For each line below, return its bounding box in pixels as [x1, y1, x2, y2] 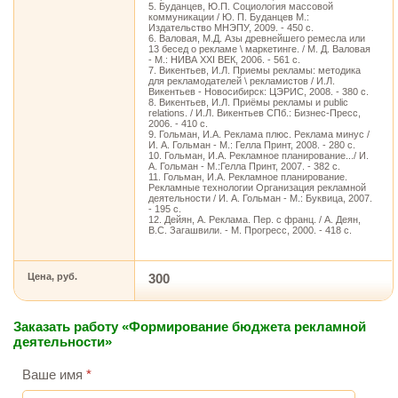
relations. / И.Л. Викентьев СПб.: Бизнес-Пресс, [148, 107, 361, 118]
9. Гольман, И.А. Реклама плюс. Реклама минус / [148, 129, 370, 139]
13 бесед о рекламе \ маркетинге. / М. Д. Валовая [148, 44, 370, 54]
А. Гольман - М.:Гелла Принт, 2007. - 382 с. [148, 161, 340, 171]
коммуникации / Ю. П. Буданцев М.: [148, 12, 309, 22]
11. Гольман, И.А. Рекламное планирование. [148, 171, 347, 182]
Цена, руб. [28, 271, 77, 282]
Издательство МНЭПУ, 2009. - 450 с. [148, 22, 314, 33]
